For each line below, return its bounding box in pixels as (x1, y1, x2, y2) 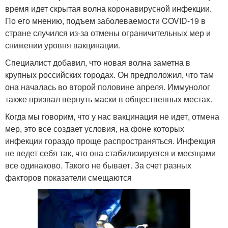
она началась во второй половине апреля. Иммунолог (5, 80, 210, 93)
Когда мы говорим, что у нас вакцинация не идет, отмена (5, 110, 219, 122)
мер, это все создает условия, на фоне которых (5, 122, 184, 134)
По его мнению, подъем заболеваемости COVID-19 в (5, 14, 206, 26)
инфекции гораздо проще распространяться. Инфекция (5, 134, 216, 147)
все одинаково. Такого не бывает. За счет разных (5, 159, 191, 171)
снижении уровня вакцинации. (5, 39, 120, 51)
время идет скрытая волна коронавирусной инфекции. (5, 2, 212, 14)
